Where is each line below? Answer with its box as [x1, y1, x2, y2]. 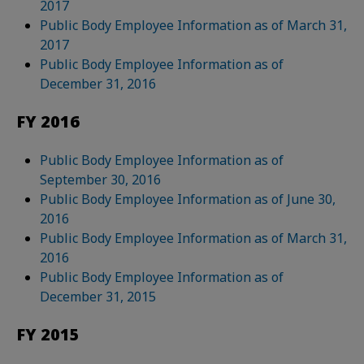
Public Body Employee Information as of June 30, [40, 190, 336, 208]
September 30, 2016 [40, 171, 162, 188]
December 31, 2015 [40, 288, 157, 305]
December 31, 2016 [40, 75, 157, 93]
